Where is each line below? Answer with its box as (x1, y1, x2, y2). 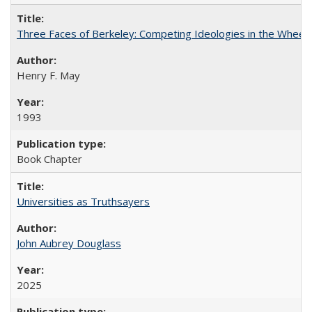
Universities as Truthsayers (17, 194, 150, 208)
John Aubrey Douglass (17, 236, 121, 250)
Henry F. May (17, 68, 80, 82)
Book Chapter (17, 152, 82, 166)
